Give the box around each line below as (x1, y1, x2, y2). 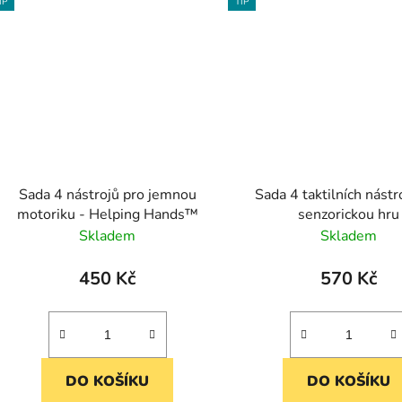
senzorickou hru (298, 205, 400, 225)
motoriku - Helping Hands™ (16, 205, 198, 225)
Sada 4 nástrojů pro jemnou (18, 185, 197, 205)
